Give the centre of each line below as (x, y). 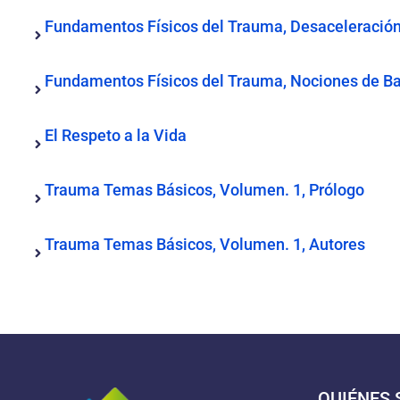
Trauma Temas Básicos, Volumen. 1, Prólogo (204, 190)
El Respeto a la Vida (116, 135)
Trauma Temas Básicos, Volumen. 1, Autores (205, 244)
